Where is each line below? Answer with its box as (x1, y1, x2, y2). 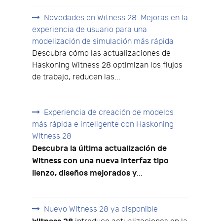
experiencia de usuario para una (32, 25, 147, 35)
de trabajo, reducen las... (32, 72, 121, 82)
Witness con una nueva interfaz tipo (32, 156, 169, 166)
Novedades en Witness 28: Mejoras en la (44, 13, 188, 23)
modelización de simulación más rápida (32, 37, 174, 46)
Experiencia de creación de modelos (44, 108, 174, 118)
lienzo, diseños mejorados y (32, 168, 137, 179)
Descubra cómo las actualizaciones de (32, 48, 171, 58)
